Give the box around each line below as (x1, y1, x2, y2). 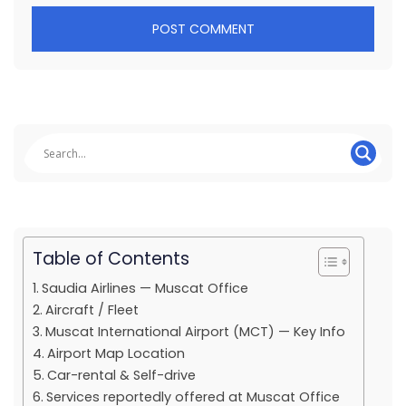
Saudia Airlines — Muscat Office (41, 279, 248, 297)
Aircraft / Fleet (44, 301, 139, 319)
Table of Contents (33, 246, 189, 272)
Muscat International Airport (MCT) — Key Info (44, 323, 345, 341)
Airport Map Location (46, 344, 185, 362)
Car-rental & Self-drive (46, 366, 196, 384)
